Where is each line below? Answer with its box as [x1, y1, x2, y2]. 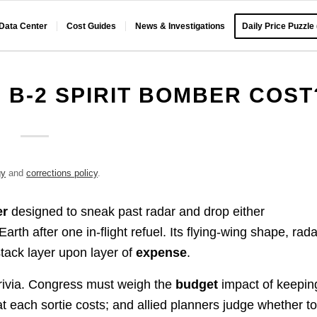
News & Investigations [135, 21, 226, 31]
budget [175, 277, 219, 292]
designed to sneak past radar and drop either [8, 204, 265, 219]
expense [136, 246, 188, 260]
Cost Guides [67, 21, 117, 31]
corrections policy [26, 168, 98, 178]
